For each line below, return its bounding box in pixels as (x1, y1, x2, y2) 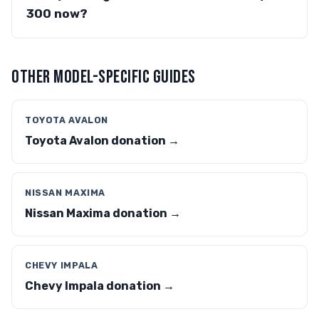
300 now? (26, 6, 88, 21)
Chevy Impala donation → (25, 279, 174, 293)
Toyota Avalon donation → (25, 134, 179, 147)
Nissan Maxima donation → (25, 206, 181, 220)
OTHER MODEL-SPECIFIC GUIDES (11, 66, 196, 88)
